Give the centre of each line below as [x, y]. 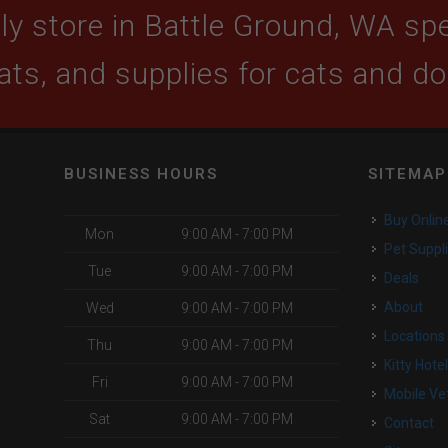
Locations [418, 336]
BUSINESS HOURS [141, 174]
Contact [414, 423]
